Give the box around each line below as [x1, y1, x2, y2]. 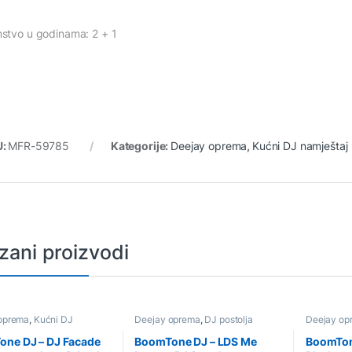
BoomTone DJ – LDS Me [134, 335, 257, 348]
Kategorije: [110, 139, 171, 153]
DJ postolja [204, 313, 253, 326]
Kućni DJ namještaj [252, 139, 348, 153]
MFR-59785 [8, 139, 70, 153]
